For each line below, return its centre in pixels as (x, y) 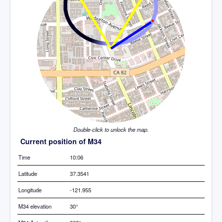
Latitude (28, 173)
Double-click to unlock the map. (111, 129)
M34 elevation (35, 206)
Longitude (30, 190)
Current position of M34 (61, 141)
